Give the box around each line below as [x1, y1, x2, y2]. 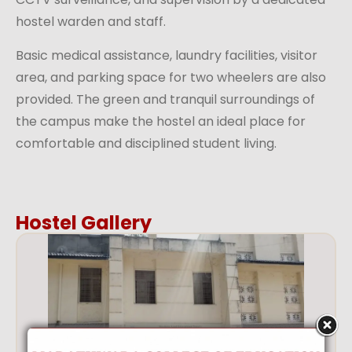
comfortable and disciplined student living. [16, 134, 277, 152]
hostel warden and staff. [16, 13, 166, 31]
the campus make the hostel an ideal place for [16, 112, 306, 130]
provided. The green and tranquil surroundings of [16, 90, 315, 108]
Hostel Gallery [16, 210, 152, 236]
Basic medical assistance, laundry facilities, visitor [16, 46, 317, 64]
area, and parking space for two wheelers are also [16, 68, 326, 86]
